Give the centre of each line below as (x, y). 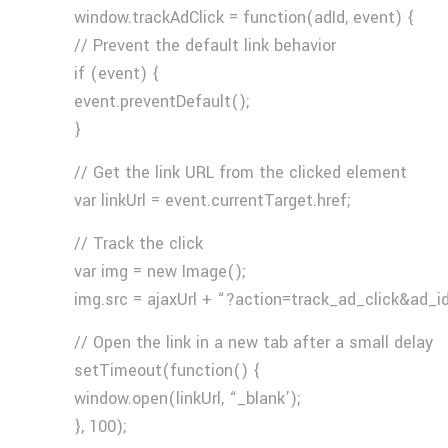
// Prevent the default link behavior (205, 45)
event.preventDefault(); (162, 101)
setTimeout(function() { (168, 370)
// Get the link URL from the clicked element (241, 172)
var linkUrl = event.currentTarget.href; (213, 200)
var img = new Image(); (160, 271)
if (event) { (117, 73)
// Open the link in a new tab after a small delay (254, 342)
